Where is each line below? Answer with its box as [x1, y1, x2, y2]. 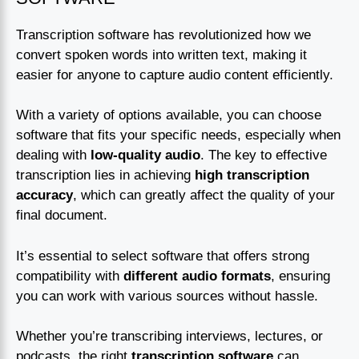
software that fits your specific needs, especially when [16, 127, 341, 143]
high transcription [195, 167, 309, 184]
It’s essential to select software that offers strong [16, 248, 309, 264]
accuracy [16, 188, 73, 204]
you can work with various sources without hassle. [16, 288, 318, 304]
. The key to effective [200, 147, 327, 163]
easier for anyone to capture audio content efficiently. [16, 67, 333, 83]
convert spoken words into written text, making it [16, 46, 307, 63]
